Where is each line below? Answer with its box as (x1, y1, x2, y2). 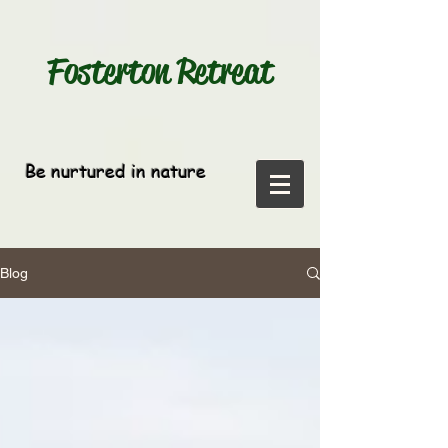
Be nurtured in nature (25, 158, 206, 183)
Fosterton (47, 49, 169, 94)
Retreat (169, 49, 273, 94)
